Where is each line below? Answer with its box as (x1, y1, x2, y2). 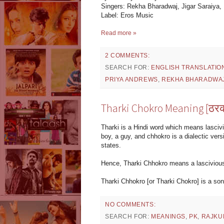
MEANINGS (151, 213, 186, 220)
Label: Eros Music (101, 11, 153, 19)
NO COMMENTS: (105, 201, 156, 208)
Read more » (101, 29, 136, 36)
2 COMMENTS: (105, 51, 150, 59)
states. (101, 141, 121, 149)
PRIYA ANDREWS (105, 75, 158, 83)
